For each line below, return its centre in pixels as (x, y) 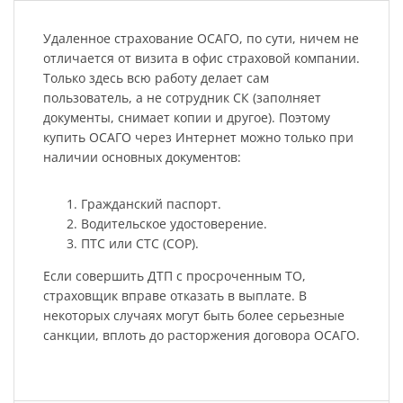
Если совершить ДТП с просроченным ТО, (174, 275)
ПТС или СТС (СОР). (139, 243)
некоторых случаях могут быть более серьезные (193, 315)
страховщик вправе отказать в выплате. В (175, 295)
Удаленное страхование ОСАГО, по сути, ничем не (201, 38)
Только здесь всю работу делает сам (156, 77)
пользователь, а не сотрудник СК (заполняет (182, 97)
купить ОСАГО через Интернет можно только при (198, 137)
